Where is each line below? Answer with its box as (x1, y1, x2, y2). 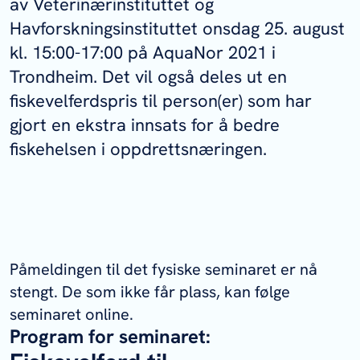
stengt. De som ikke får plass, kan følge (10, 281, 290, 302)
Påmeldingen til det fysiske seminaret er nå (10, 259, 317, 280)
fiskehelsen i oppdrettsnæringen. (10, 137, 272, 161)
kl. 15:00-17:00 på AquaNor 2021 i (10, 41, 276, 64)
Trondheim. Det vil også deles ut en (10, 65, 287, 88)
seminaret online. (10, 304, 133, 325)
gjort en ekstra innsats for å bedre (10, 113, 280, 137)
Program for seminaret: (10, 324, 211, 349)
